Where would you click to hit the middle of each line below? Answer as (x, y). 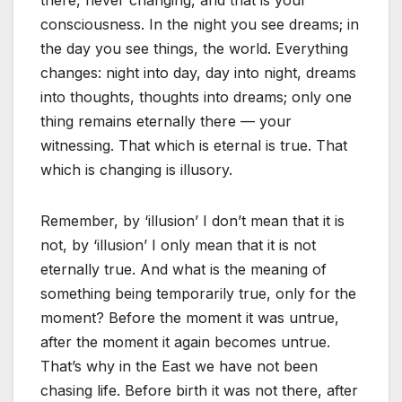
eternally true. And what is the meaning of (184, 270)
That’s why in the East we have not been (179, 367)
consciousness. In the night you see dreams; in (200, 25)
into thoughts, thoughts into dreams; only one (196, 97)
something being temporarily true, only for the (198, 294)
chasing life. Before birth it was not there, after (199, 391)
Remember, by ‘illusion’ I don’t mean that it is (192, 221)
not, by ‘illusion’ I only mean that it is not (178, 245)
